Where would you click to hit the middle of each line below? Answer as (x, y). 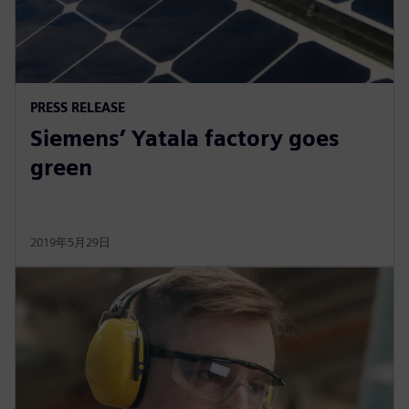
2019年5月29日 (70, 242)
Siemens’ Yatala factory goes (185, 138)
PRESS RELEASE (78, 107)
